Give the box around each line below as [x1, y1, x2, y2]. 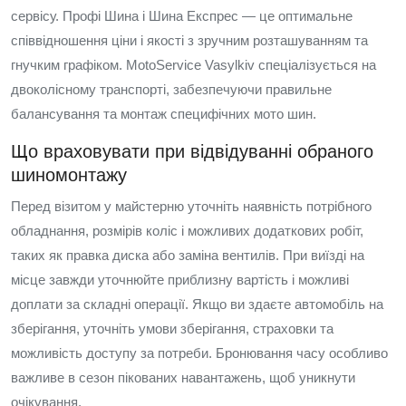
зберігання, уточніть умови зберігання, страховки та [11, 321, 333, 336]
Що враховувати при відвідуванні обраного [11, 141, 373, 161]
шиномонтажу [11, 165, 127, 185]
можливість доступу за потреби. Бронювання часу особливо [11, 345, 388, 361]
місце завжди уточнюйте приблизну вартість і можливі [11, 272, 349, 287]
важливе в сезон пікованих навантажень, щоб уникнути [11, 370, 355, 385]
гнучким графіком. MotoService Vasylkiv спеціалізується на [11, 57, 376, 72]
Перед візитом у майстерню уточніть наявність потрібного [11, 198, 372, 214]
